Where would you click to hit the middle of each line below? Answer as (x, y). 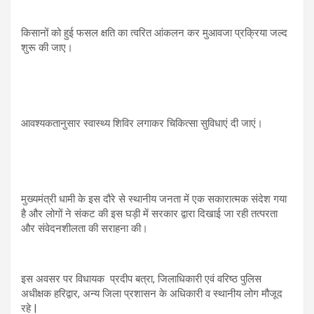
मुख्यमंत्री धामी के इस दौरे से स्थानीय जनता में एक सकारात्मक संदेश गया (154, 199)
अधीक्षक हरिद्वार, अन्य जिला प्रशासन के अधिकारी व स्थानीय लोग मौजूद (152, 293)
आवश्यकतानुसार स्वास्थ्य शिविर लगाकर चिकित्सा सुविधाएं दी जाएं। (142, 123)
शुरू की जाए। (47, 47)
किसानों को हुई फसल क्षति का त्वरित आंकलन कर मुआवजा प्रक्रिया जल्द (154, 33)
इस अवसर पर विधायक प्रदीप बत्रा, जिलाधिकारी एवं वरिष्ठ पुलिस (141, 279)
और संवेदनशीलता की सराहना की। (84, 228)
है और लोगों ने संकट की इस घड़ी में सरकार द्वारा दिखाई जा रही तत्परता (149, 213)
